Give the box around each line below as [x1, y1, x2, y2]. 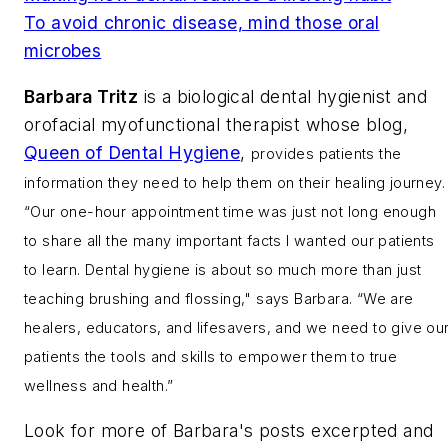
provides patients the [251, 144, 402, 162]
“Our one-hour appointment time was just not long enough [24, 202, 436, 220]
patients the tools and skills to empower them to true [24, 347, 398, 365]
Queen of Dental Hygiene [24, 141, 241, 163]
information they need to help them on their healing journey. [24, 173, 445, 191]
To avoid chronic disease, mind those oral [24, 11, 380, 33]
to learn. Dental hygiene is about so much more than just [24, 260, 422, 278]
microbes [24, 39, 102, 61]
